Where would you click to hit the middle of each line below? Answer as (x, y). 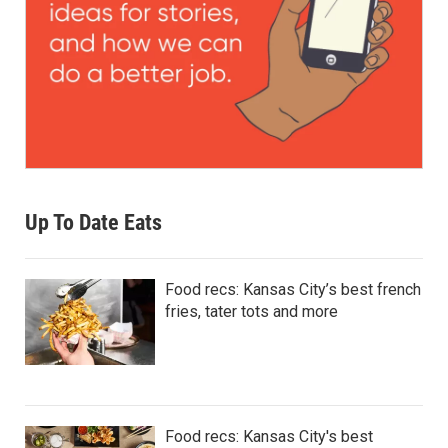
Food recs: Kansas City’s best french (293, 289)
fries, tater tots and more (251, 311)
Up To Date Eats (93, 222)
